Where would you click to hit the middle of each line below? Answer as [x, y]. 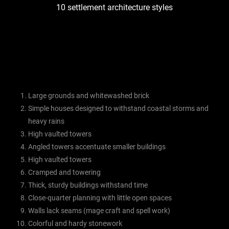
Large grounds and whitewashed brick [89, 96]
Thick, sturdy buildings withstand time [88, 185]
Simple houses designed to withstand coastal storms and [118, 109]
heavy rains [46, 121]
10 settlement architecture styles [114, 8]
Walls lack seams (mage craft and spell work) [99, 211]
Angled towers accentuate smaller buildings [97, 147]
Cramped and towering [64, 173]
